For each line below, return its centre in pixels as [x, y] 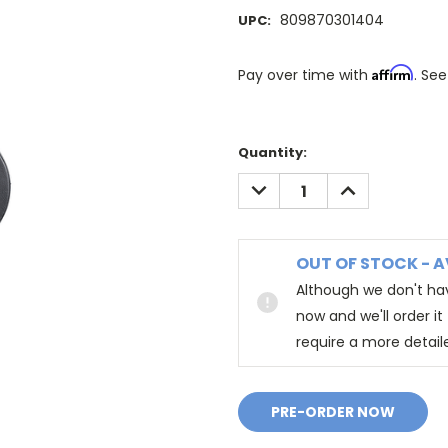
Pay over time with [305, 75]
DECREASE [281, 183]
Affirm [393, 73]
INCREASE [368, 183]
